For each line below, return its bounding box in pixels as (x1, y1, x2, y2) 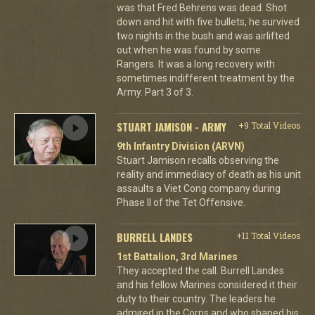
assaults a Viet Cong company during (116, 182, 281, 194)
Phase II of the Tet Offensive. (116, 196, 245, 208)
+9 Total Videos (238, 119, 301, 131)
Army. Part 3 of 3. (116, 86, 193, 98)
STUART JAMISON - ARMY (116, 118, 226, 134)
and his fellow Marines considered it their (116, 278, 297, 290)
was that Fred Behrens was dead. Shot (116, 1, 287, 13)
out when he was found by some (116, 44, 261, 56)
